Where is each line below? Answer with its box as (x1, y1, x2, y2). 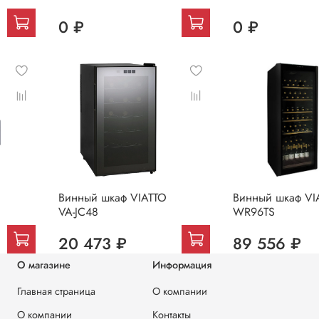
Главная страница (17, 284, 95, 299)
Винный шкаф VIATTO (58, 189, 167, 206)
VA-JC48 (58, 203, 98, 220)
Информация (152, 258, 211, 273)
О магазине (17, 258, 70, 273)
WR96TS (232, 203, 275, 220)
